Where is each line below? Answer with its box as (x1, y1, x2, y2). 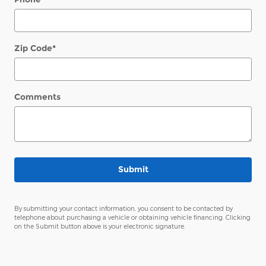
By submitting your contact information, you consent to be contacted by (14, 204, 233, 212)
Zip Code (14, 43, 52, 53)
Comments (14, 91, 61, 102)
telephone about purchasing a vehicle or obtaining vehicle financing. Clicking (14, 213, 251, 221)
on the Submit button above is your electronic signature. (14, 221, 185, 230)
